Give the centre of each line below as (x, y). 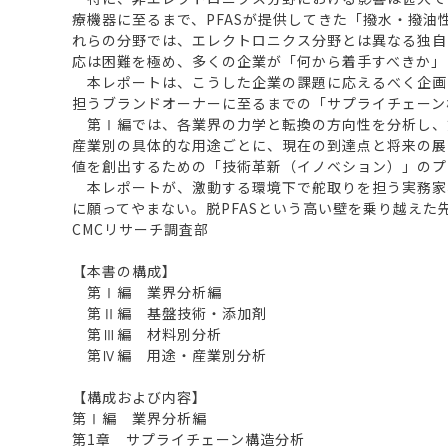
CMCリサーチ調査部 (140, 228)
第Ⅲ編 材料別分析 (147, 333)
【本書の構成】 (124, 270)
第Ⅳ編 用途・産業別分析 (169, 354)
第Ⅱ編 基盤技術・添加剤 (169, 312)
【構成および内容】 (139, 396)
